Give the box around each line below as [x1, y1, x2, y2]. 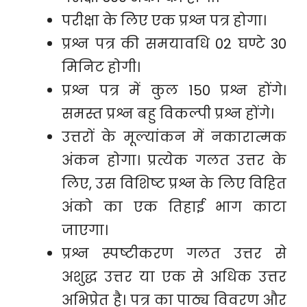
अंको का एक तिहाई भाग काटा [62, 197, 286, 217]
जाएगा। [62, 221, 108, 240]
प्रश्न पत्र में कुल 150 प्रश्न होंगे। [62, 81, 286, 100]
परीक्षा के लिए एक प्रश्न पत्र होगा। [62, 11, 267, 30]
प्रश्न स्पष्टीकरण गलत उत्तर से [62, 244, 286, 263]
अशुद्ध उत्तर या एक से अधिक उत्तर [62, 267, 286, 286]
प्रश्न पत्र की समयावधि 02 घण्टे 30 [62, 34, 286, 53]
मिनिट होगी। [62, 58, 140, 77]
